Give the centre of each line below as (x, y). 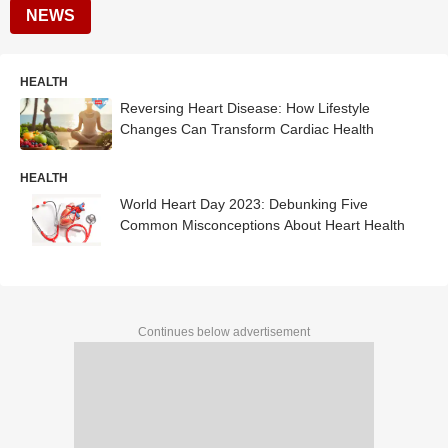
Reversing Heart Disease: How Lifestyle (245, 108)
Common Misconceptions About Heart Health (262, 224)
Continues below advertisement (224, 331)
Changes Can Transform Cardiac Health (247, 129)
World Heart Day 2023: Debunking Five (244, 203)
